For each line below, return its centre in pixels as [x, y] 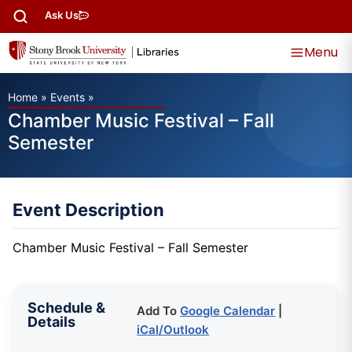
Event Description [88, 210]
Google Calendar [228, 310]
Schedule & [66, 307]
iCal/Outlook [173, 329]
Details [51, 321]
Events [68, 97]
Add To [159, 310]
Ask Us [62, 15]
